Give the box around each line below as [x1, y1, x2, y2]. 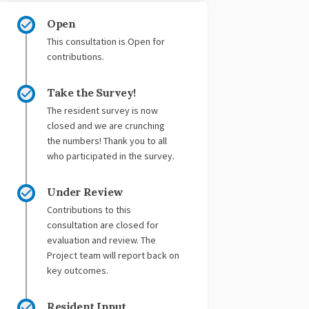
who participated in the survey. [47, 150, 175, 163]
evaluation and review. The [47, 234, 157, 247]
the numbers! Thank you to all [47, 134, 168, 148]
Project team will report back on [47, 249, 180, 262]
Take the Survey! [47, 86, 136, 100]
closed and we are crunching [47, 119, 166, 132]
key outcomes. [47, 264, 109, 277]
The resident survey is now [47, 104, 159, 117]
